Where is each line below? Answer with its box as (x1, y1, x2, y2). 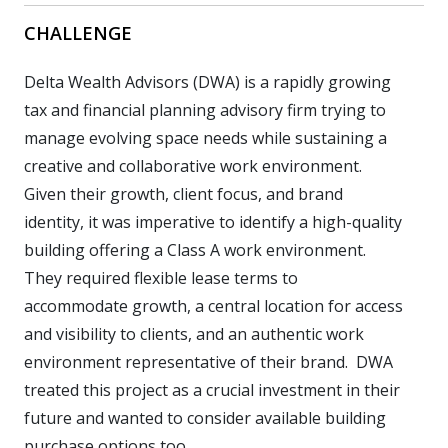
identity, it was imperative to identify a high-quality (24, 210, 402, 233)
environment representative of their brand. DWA (24, 350, 393, 373)
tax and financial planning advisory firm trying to (24, 98, 386, 121)
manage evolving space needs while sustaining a (24, 126, 387, 149)
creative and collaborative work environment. (24, 154, 362, 177)
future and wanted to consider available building (24, 406, 386, 429)
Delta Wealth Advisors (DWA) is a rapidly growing (24, 70, 391, 93)
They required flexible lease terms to (24, 266, 298, 289)
